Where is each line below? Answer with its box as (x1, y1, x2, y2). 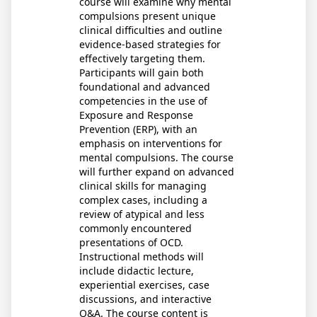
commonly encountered (79, 221, 192, 235)
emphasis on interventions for (79, 137, 222, 150)
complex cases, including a (79, 193, 207, 207)
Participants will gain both (79, 66, 204, 79)
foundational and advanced (79, 80, 210, 93)
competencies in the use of (79, 94, 207, 108)
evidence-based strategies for (79, 38, 221, 51)
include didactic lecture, (79, 264, 194, 277)
